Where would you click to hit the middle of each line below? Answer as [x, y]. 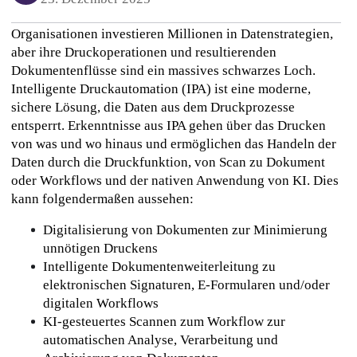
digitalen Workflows [100, 304]
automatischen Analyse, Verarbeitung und [160, 340]
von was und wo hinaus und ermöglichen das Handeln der [173, 144]
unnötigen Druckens [100, 249]
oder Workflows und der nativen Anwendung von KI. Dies [175, 181]
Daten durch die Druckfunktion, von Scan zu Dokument [168, 163]
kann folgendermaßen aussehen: [104, 199]
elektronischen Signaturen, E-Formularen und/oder [186, 285]
